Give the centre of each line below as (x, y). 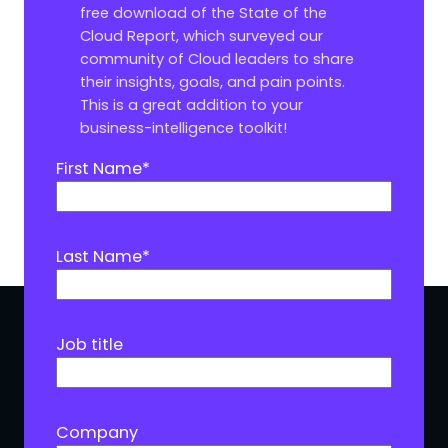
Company (97, 432)
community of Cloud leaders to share (217, 58)
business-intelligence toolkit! (183, 127)
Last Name (99, 256)
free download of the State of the (203, 12)
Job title (89, 344)
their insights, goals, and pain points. (212, 81)
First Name (99, 168)
